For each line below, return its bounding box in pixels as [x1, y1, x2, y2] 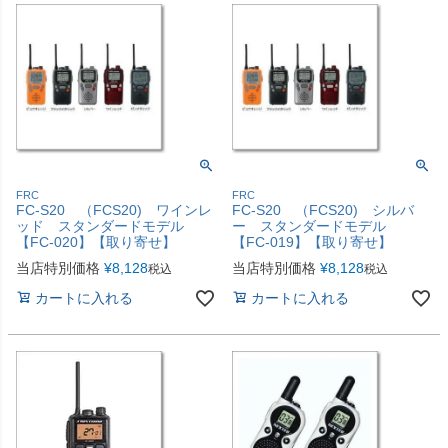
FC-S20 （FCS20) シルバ [232, 201, 414, 218]
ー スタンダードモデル [232, 217, 400, 234]
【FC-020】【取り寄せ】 [16, 233, 176, 250]
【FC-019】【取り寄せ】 [232, 233, 392, 250]
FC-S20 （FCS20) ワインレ [16, 201, 212, 218]
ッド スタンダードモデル [16, 217, 198, 234]
